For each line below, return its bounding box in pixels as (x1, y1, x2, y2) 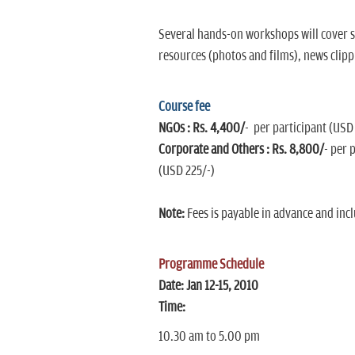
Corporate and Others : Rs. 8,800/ (158, 142, 324, 158)
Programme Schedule (158, 257, 264, 273)
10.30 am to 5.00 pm (158, 329, 260, 345)
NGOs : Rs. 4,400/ (158, 120, 245, 136)
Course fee (158, 99, 210, 115)
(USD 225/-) (158, 163, 215, 179)
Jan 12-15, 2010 (185, 278, 258, 294)
